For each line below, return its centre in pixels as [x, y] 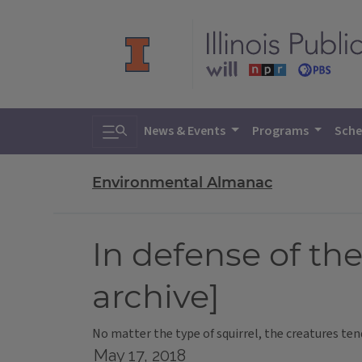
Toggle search [150, 126]
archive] [156, 297]
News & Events [186, 131]
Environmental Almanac [182, 183]
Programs [281, 131]
